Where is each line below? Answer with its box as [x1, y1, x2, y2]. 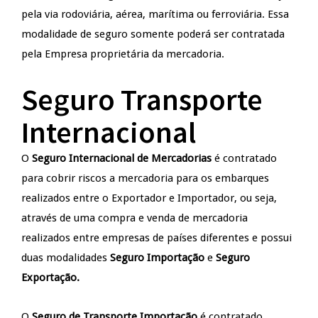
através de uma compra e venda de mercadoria [21, 211, 248, 224]
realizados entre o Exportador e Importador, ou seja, [21, 191, 277, 204]
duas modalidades [21, 251, 110, 264]
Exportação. [21, 270, 79, 284]
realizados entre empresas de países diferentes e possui [21, 231, 292, 244]
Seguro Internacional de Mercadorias [32, 151, 212, 165]
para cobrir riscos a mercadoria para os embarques [21, 171, 269, 185]
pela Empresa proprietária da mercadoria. [21, 47, 224, 60]
